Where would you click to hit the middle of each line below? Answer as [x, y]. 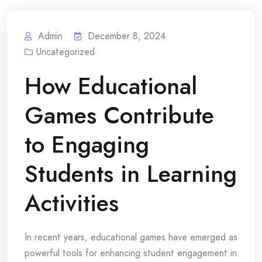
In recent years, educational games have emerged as [131, 237]
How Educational [111, 86]
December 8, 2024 [127, 36]
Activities [72, 203]
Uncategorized [65, 52]
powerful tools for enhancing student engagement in [131, 253]
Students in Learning [131, 174]
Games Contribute [119, 115]
